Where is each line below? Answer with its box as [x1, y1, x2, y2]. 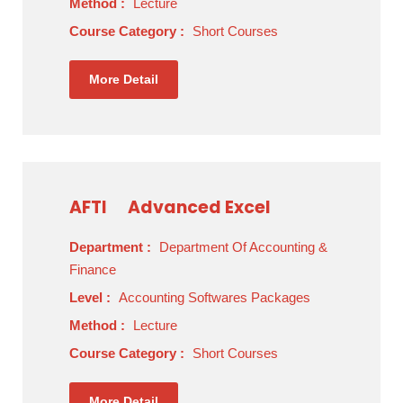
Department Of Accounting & [159, 239, 327, 255]
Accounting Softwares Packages [119, 290, 310, 305]
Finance [69, 262, 116, 277]
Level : [69, 290, 114, 305]
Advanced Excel [128, 195, 271, 219]
